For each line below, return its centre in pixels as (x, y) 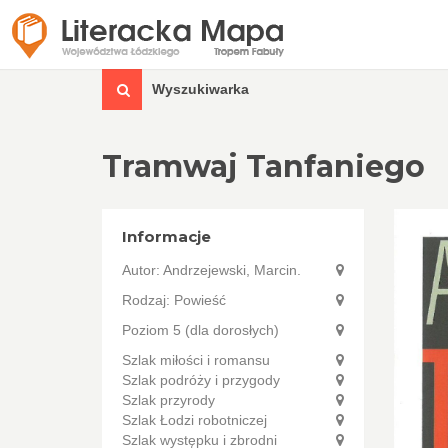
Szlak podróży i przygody (201, 380)
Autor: (142, 270)
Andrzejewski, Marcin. (232, 270)
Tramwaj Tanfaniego (263, 166)
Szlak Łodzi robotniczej (194, 420)
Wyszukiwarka (200, 89)
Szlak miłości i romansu (196, 360)
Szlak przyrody (168, 400)
